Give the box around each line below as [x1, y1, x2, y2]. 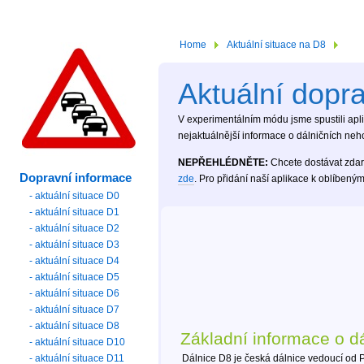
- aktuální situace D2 [29, 222, 120, 234]
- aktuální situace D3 [29, 238, 120, 250]
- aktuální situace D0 [29, 189, 120, 201]
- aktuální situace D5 [29, 271, 120, 283]
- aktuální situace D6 [29, 287, 120, 299]
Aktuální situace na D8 [227, 38, 327, 50]
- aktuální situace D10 [29, 336, 126, 348]
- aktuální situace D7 [29, 303, 120, 315]
